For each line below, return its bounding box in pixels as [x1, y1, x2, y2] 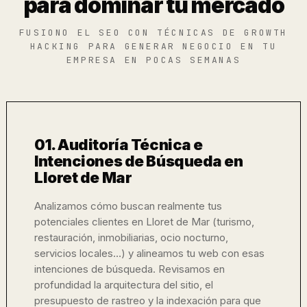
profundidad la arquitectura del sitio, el [34, 278, 213, 291]
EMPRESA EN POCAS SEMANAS [66, 54, 241, 66]
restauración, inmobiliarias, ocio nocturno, [34, 231, 228, 244]
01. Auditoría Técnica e [34, 136, 203, 153]
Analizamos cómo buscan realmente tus [34, 199, 222, 212]
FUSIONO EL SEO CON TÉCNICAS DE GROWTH [19, 27, 288, 38]
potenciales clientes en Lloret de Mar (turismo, [34, 215, 254, 228]
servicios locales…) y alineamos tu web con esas [34, 247, 265, 260]
